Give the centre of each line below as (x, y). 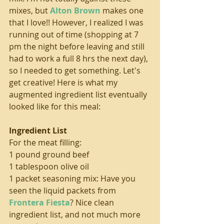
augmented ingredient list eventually (79, 94)
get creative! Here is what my (64, 82)
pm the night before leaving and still (78, 46)
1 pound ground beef (49, 154)
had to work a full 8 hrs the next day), (79, 58)
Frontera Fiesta (39, 202)
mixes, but (29, 10)
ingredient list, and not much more (76, 214)
